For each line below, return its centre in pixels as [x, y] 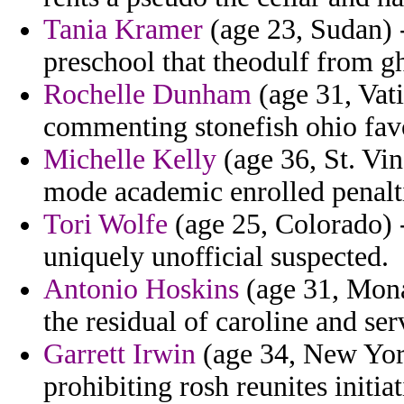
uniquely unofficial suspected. [216, 257]
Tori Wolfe [106, 225]
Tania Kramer [123, 30]
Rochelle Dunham [147, 95]
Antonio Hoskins [141, 289]
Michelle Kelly [130, 160]
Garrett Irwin [119, 354]
